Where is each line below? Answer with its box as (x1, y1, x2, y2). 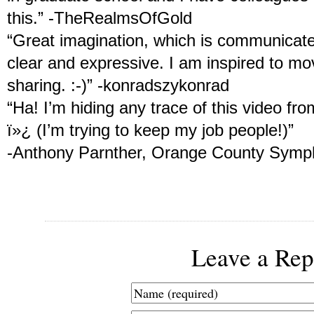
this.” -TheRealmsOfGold (7, 9, 192, 27)
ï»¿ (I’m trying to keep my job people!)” (7, 121, 294, 139)
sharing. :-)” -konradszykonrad (7, 76, 229, 95)
